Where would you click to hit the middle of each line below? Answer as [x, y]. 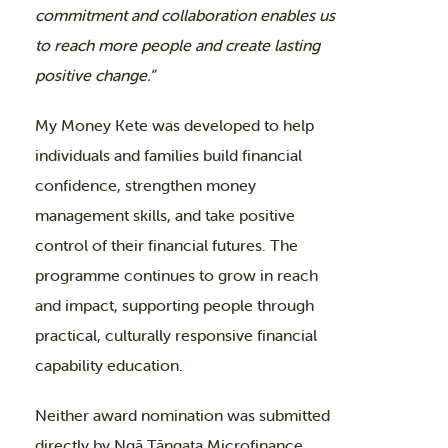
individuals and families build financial [168, 155]
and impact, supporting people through [174, 305]
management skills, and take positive [165, 215]
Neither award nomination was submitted [182, 415]
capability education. [109, 365]
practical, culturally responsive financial [176, 335]
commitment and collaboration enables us [185, 15]
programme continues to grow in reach [176, 275]
